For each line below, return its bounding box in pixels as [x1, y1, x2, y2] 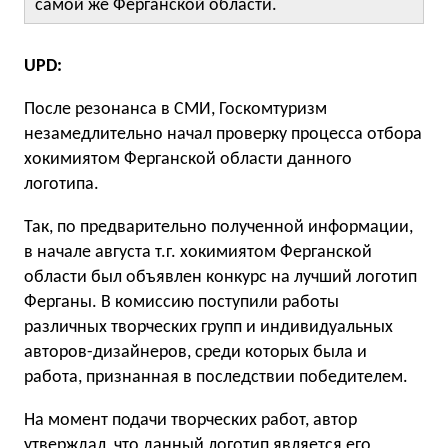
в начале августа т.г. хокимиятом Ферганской [24, 243, 372, 262]
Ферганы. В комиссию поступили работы [24, 293, 339, 312]
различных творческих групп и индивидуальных [24, 318, 393, 337]
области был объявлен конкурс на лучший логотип [24, 268, 417, 287]
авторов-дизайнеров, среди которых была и [24, 343, 367, 362]
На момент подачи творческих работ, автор [24, 411, 357, 430]
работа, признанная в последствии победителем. [24, 368, 408, 387]
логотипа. [24, 175, 99, 194]
